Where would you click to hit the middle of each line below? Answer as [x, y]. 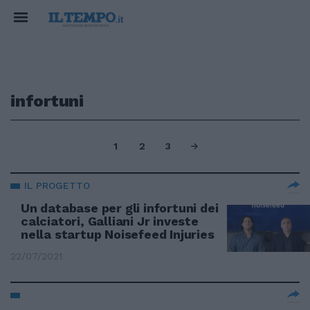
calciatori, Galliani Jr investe [110, 221]
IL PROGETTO [57, 185]
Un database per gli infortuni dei [120, 208]
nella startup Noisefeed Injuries [118, 234]
